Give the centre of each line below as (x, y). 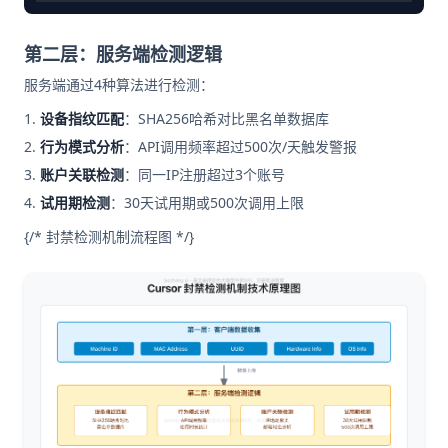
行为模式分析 (82, 146)
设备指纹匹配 (82, 118)
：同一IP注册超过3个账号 (204, 174)
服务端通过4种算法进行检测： (119, 84)
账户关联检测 (82, 174)
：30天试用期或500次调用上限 (207, 202)
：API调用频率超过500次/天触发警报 (240, 146)
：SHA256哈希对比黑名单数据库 (226, 118)
